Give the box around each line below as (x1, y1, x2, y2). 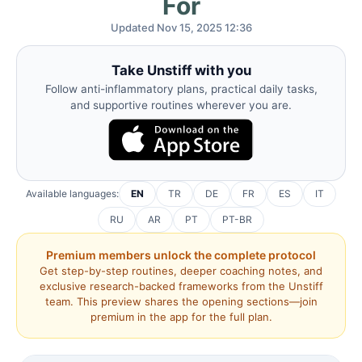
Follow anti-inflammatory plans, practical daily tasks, (44, 82, 318, 95)
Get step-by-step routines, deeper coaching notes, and (40, 263, 322, 277)
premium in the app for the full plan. (90, 309, 272, 323)
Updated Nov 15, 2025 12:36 (110, 21, 252, 34)
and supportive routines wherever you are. (70, 99, 292, 112)
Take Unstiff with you (111, 62, 251, 78)
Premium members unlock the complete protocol (46, 247, 316, 262)
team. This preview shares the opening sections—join (44, 294, 318, 308)
